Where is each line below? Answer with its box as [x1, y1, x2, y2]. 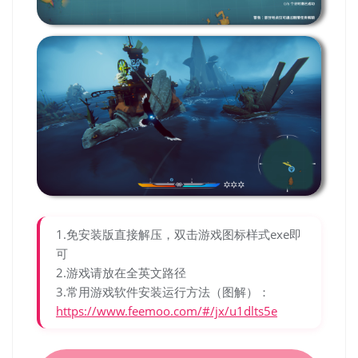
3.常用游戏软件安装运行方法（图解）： [56, 284, 270, 300]
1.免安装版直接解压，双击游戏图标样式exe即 [56, 226, 301, 242]
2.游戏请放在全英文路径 [56, 265, 186, 280]
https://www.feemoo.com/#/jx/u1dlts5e [56, 303, 277, 319]
